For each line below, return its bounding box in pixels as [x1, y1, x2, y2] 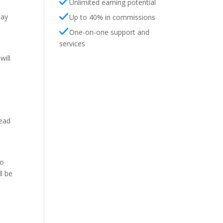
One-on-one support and [69, 27, 150, 37]
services [59, 39, 86, 48]
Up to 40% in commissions [69, 12, 156, 22]
